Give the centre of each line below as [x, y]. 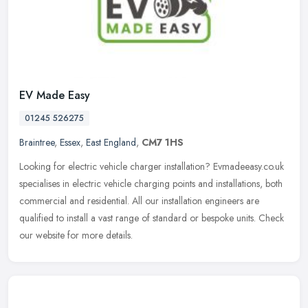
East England [111, 142]
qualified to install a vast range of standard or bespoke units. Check [152, 218]
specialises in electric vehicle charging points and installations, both [151, 183]
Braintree [37, 142]
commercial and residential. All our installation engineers [131, 200]
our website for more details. [76, 235]
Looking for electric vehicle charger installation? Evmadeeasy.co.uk [152, 166]
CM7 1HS [163, 142]
